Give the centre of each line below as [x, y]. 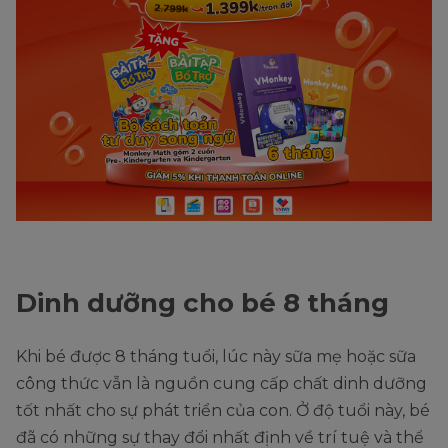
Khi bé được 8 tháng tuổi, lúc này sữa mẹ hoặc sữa [216, 357]
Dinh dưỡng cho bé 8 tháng [206, 303]
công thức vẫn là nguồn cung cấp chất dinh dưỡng [221, 384]
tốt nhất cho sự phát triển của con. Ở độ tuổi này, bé [223, 411]
